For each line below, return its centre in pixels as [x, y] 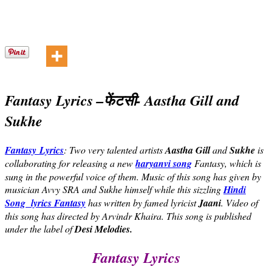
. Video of [240, 202]
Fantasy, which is [226, 163]
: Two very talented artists [114, 149]
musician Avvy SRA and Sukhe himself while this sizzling [114, 189]
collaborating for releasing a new [70, 163]
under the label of [40, 228]
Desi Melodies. [104, 229]
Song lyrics [28, 202]
